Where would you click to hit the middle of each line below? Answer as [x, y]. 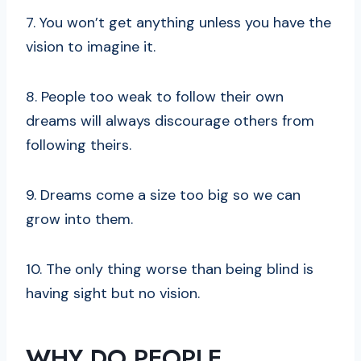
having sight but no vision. [113, 294]
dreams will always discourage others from [170, 121]
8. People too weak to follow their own [155, 97]
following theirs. [79, 145]
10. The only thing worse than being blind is [170, 270]
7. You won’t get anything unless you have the [178, 23]
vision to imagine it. [91, 47]
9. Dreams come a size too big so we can [163, 195]
